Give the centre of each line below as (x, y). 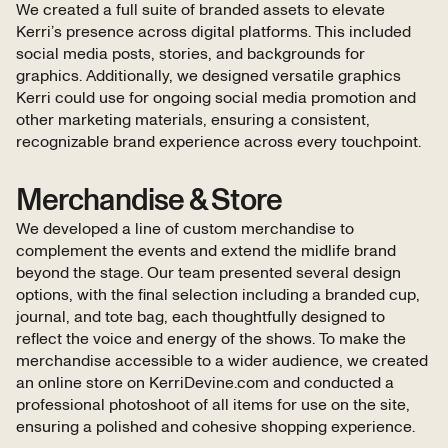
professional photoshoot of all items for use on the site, (213, 404)
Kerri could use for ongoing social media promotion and (216, 97)
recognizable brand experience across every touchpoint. (218, 141)
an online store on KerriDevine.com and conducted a (205, 382)
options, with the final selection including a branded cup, (218, 294)
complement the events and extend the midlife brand (206, 250)
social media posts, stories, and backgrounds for (190, 53)
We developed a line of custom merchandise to (185, 228)
